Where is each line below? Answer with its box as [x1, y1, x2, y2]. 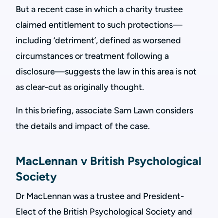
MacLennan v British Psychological [16, 154, 201, 168]
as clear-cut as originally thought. [16, 82, 144, 92]
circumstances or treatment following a [16, 51, 169, 61]
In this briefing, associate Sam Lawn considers [16, 105, 193, 116]
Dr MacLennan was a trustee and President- [16, 191, 184, 201]
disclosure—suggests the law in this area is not [16, 66, 197, 77]
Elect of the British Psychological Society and [16, 206, 192, 217]
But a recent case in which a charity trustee [16, 4, 183, 15]
